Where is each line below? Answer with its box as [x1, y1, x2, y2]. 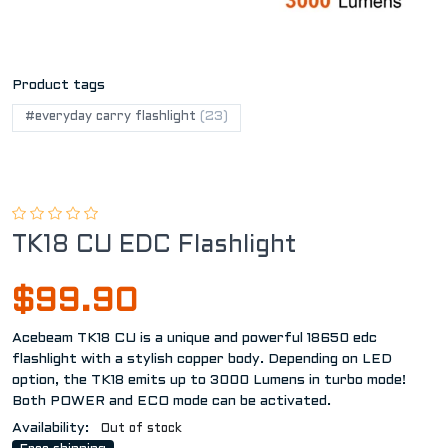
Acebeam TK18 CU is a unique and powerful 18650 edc [12, 331, 377, 345]
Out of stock [101, 422, 183, 435]
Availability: [12, 421, 89, 435]
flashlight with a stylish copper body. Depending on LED [12, 352, 392, 366]
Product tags [12, 78, 105, 92]
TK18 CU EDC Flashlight [12, 234, 297, 257]
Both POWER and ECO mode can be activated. [12, 394, 331, 408]
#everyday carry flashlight [25, 110, 200, 123]
